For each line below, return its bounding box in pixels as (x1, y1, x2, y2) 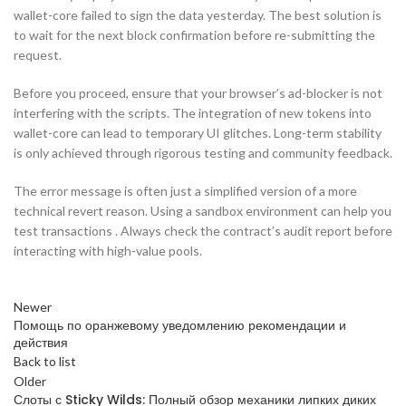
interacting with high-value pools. (14, 243, 202, 258)
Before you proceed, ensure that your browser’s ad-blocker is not (14, 85, 382, 101)
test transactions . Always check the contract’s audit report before (14, 223, 392, 238)
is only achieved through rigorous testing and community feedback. (14, 145, 392, 160)
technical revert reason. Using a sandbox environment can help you (14, 203, 391, 218)
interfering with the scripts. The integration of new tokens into (14, 105, 372, 121)
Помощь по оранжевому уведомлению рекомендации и (14, 316, 346, 334)
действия (14, 333, 68, 352)
